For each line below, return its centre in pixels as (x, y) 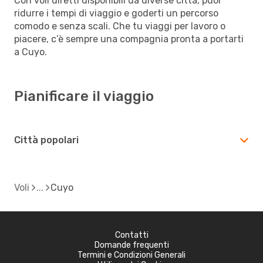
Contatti (131, 235)
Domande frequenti (131, 245)
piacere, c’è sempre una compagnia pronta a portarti (129, 39)
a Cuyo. (31, 52)
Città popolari (46, 140)
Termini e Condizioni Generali (131, 255)
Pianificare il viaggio (84, 96)
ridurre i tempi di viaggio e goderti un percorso (116, 13)
